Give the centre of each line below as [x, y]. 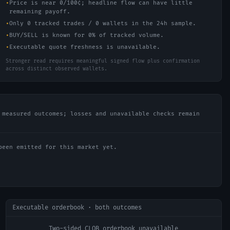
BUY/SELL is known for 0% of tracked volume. [87, 35]
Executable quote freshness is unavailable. [85, 47]
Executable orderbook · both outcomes [77, 208]
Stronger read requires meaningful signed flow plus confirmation [103, 61]
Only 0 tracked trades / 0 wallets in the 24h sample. [103, 23]
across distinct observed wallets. [57, 69]
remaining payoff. [40, 12]
